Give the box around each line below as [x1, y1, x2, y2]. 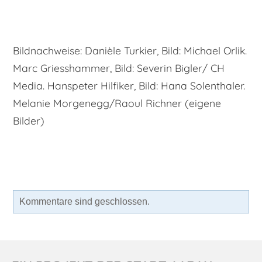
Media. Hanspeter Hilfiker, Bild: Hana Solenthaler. [13, 79, 245, 92]
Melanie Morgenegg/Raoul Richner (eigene [13, 96, 221, 110]
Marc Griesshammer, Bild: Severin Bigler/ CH [13, 61, 225, 75]
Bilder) [13, 114, 44, 127]
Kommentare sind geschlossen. [19, 196, 150, 207]
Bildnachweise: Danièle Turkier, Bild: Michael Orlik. [13, 44, 247, 57]
